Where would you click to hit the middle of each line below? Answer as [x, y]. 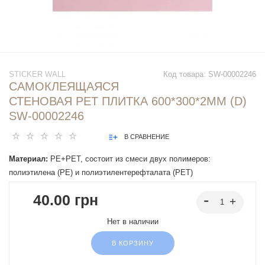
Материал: [28, 159]
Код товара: [186, 75]
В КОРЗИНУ [132, 243]
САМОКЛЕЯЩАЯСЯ [64, 87]
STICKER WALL [37, 75]
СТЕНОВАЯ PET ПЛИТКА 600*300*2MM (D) [128, 101]
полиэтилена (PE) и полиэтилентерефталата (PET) [101, 173]
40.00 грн [66, 200]
